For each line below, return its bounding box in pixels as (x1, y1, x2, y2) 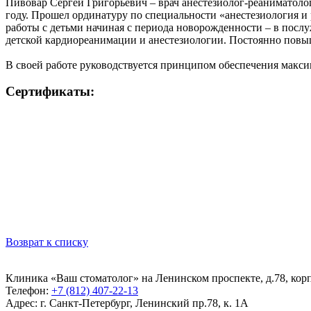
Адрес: (6, 297, 40, 310)
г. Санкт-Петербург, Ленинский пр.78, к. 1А (40, 297, 249, 310)
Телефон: (6, 285, 51, 297)
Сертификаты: (6, 84, 94, 99)
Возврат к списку (6, 236, 88, 249)
